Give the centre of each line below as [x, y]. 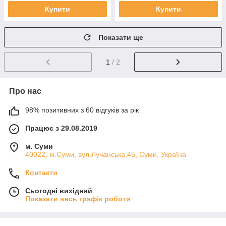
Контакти [41, 172]
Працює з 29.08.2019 [61, 128]
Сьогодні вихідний [59, 190]
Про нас [25, 91]
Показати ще [121, 37]
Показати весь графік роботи [78, 199]
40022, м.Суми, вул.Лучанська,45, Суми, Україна [106, 154]
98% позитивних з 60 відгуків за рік [82, 110]
